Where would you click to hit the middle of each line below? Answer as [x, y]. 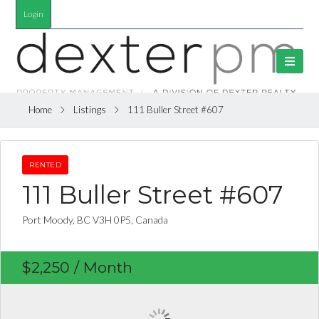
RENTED [45, 164]
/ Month [101, 267]
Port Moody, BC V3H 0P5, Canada [95, 219]
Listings [90, 110]
